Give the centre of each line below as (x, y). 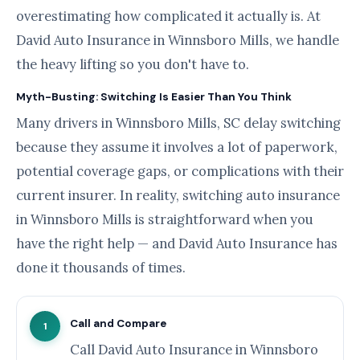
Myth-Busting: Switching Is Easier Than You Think (154, 96)
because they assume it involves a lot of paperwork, (177, 147)
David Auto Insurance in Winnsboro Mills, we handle (178, 40)
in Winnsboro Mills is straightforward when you (165, 219)
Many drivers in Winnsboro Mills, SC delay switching (178, 123)
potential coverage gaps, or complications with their (180, 171)
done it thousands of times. (101, 267)
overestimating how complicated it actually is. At (168, 16)
